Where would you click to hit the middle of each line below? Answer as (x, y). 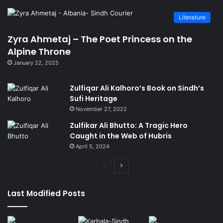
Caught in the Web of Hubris (121, 136)
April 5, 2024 (93, 146)
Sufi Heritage (94, 99)
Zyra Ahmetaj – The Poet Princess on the (100, 39)
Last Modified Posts (46, 193)
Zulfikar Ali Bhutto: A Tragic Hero (129, 125)
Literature (192, 17)
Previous (117, 166)
